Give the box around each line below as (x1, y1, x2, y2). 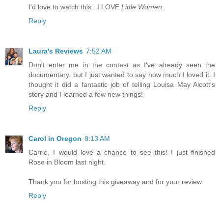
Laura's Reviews (28, 47, 83, 55)
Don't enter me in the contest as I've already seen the (28, 60, 215, 69)
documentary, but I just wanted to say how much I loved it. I (28, 70, 215, 79)
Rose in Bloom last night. (28, 158, 106, 166)
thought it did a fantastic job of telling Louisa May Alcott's (28, 80, 215, 88)
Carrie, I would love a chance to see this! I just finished (28, 148, 215, 156)
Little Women (121, 2, 162, 11)
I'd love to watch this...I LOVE (28, 2, 121, 11)
